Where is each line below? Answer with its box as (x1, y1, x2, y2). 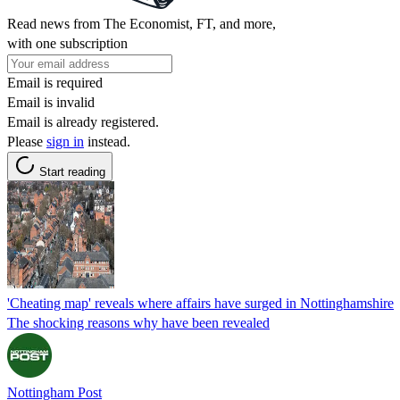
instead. (84, 133, 130, 149)
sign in (46, 133, 84, 149)
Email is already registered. (7, 113, 159, 129)
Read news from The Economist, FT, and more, (7, 15, 276, 31)
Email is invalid (7, 94, 95, 110)
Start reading (39, 164, 105, 179)
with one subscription (7, 35, 128, 51)
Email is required (7, 74, 103, 90)
